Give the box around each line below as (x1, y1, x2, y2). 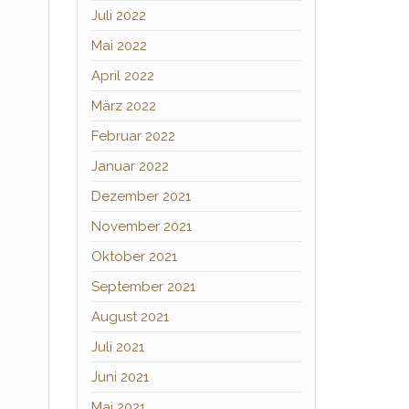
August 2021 (90, 309, 169, 325)
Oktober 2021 (90, 248, 177, 265)
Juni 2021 (90, 369, 149, 385)
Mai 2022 (90, 37, 147, 54)
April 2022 (90, 68, 154, 84)
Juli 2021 (90, 339, 144, 355)
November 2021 (90, 218, 192, 235)
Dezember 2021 (90, 188, 191, 204)
